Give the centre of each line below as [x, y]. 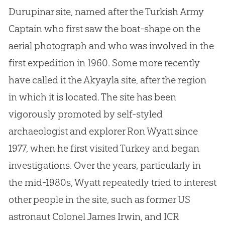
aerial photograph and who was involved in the [111, 46]
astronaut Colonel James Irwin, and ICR [94, 217]
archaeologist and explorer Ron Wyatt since [103, 131]
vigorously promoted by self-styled [85, 114]
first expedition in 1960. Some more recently [104, 63]
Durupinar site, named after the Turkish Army [106, 12]
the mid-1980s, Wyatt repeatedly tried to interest [112, 183]
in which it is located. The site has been [92, 97]
